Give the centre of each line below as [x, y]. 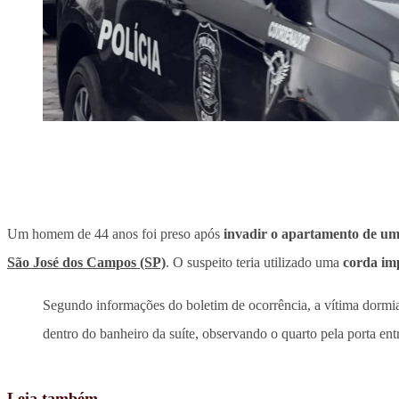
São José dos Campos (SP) [86, 263]
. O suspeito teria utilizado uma [254, 263]
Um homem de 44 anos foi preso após [115, 234]
